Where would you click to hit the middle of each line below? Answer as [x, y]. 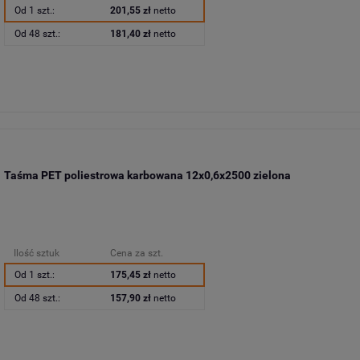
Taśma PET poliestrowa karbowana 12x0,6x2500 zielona [147, 175]
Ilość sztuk [36, 254]
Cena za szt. [136, 254]
